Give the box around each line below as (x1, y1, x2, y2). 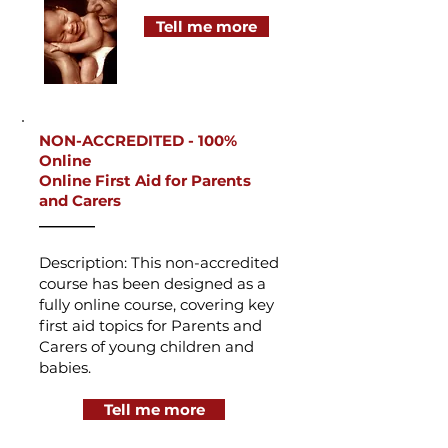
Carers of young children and (39, 337, 254, 356)
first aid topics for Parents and (39, 316, 262, 335)
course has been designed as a (39, 274, 266, 293)
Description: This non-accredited (39, 253, 279, 272)
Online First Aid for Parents (39, 171, 251, 190)
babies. (39, 358, 91, 377)
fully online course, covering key (39, 295, 274, 314)
